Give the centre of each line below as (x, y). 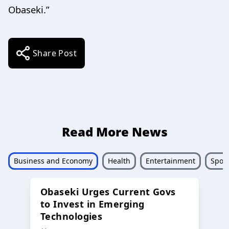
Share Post (55, 53)
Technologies (72, 216)
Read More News (114, 131)
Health (119, 161)
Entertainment (170, 161)
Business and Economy (53, 161)
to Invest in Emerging (93, 204)
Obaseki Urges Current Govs (108, 191)
